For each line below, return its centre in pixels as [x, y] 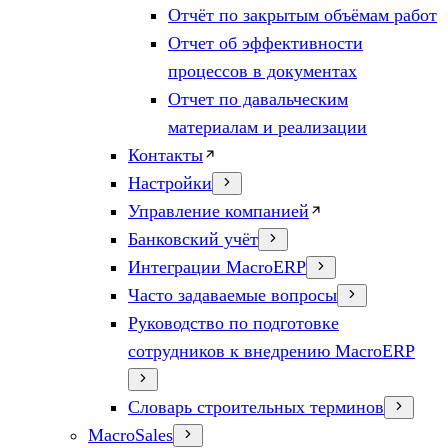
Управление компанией [218, 211]
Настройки [170, 183]
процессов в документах [262, 71]
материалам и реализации [267, 127]
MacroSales [130, 435]
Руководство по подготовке [233, 323]
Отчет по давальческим [258, 99]
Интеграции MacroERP [217, 267]
